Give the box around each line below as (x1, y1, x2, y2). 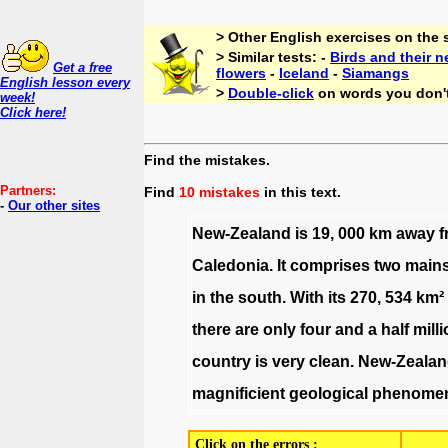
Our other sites (8, 198, 100, 213)
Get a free (53, 60, 112, 75)
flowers (216, 65, 266, 81)
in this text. (260, 184, 341, 200)
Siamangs (342, 65, 409, 81)
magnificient (191, 385, 285, 402)
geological (288, 385, 368, 402)
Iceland (279, 65, 329, 81)
